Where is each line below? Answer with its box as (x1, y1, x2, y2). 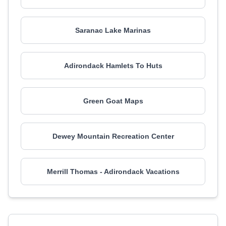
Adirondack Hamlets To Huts (64, 62, 162, 70)
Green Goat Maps (83, 97, 143, 105)
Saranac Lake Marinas (75, 26, 151, 34)
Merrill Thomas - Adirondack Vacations (46, 167, 180, 176)
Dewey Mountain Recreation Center (52, 132, 174, 140)
